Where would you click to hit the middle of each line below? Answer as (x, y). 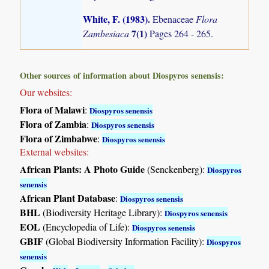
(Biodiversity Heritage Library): (103, 212)
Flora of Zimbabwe (59, 138)
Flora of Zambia (53, 124)
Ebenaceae (174, 19)
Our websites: (46, 92)
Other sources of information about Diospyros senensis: (122, 75)
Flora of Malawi (53, 109)
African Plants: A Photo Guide (83, 169)
